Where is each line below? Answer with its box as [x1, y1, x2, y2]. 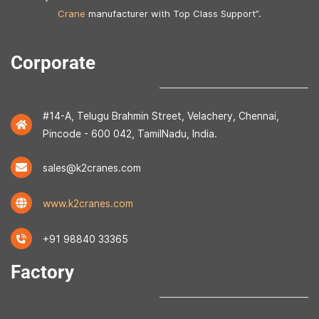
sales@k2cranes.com [43, 161, 141, 174]
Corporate [11, 52, 95, 74]
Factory [11, 261, 74, 283]
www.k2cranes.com [43, 197, 133, 209]
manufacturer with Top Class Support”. [85, 8, 261, 20]
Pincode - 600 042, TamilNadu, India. [43, 127, 217, 140]
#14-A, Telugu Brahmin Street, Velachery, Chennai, [43, 110, 279, 122]
